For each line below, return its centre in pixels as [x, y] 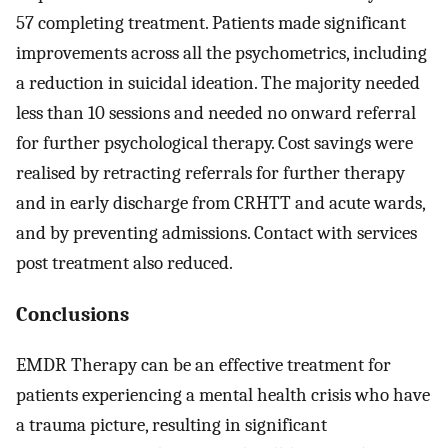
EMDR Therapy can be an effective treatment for [203, 365]
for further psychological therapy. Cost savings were [214, 142]
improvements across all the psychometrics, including [221, 52]
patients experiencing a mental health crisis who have [223, 395]
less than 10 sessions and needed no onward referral [216, 112]
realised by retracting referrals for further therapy [210, 172]
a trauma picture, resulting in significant [171, 425]
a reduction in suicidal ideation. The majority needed [218, 82]
